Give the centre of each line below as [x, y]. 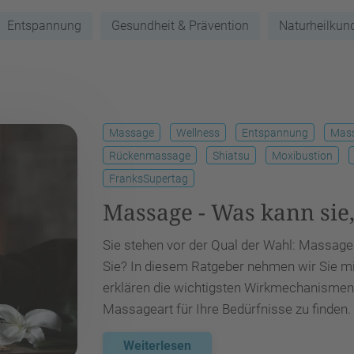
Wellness [198, 133]
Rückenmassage [150, 156]
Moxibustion [302, 156]
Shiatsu [231, 156]
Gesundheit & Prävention [180, 26]
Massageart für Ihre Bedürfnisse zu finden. [227, 309]
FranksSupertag [149, 179]
